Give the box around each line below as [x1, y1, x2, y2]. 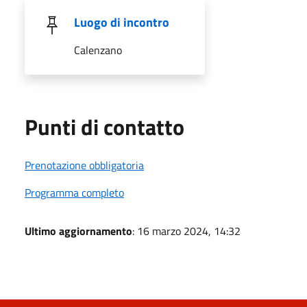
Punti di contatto [25, 110, 184, 143]
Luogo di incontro [74, 12, 169, 32]
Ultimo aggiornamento [25, 222, 132, 239]
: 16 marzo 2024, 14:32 [132, 222, 241, 239]
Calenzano [74, 41, 122, 58]
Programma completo [25, 184, 124, 201]
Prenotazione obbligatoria [25, 156, 144, 173]
